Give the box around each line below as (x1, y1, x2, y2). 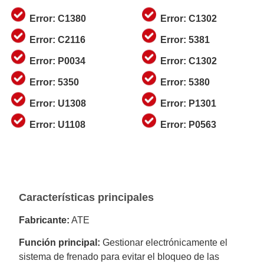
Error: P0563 (160, 119, 216, 130)
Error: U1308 (29, 98, 86, 108)
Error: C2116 (29, 34, 85, 45)
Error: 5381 (160, 34, 210, 45)
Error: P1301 (160, 98, 216, 108)
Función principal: (19, 237, 101, 248)
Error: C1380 (29, 13, 86, 24)
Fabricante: (19, 214, 70, 225)
